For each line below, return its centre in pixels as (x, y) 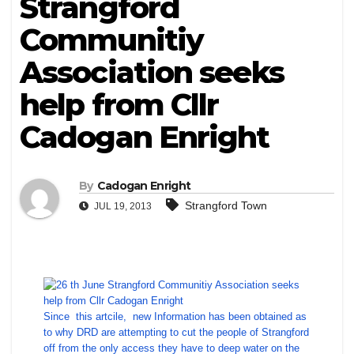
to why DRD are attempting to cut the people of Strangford (176, 333)
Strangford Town (226, 206)
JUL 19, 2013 (122, 207)
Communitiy (112, 40)
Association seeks (152, 72)
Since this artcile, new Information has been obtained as (175, 317)
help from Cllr (119, 105)
